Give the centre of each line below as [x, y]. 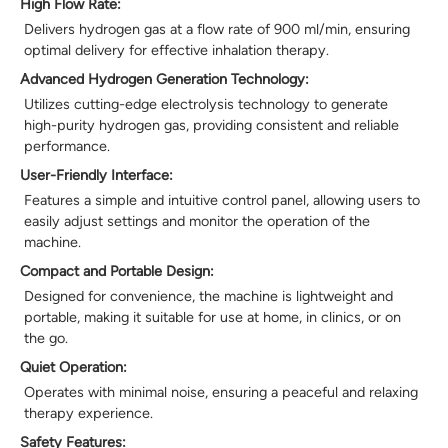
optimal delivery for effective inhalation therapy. [176, 50]
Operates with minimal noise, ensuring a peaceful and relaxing [221, 392]
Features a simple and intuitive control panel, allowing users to [222, 200]
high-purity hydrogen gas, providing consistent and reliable [211, 125]
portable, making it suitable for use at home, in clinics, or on [212, 317]
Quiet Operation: [73, 367]
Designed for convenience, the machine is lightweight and [208, 296]
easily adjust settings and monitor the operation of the [197, 221]
